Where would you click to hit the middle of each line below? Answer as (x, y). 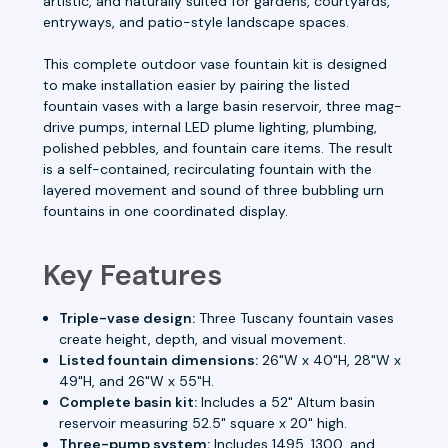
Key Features (132, 274)
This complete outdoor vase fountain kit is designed (215, 63)
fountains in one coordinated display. (165, 210)
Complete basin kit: (128, 401)
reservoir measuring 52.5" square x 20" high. (203, 422)
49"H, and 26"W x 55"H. (137, 380)
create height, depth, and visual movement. (203, 338)
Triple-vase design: (127, 317)
